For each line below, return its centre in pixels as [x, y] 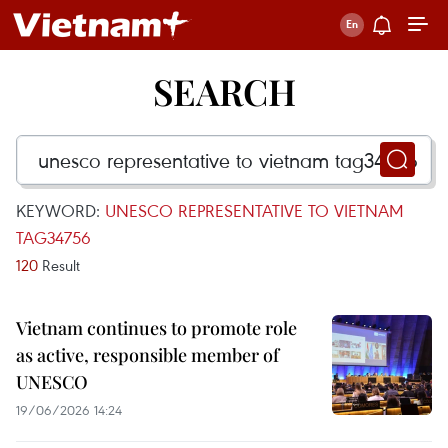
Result [59, 265]
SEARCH [224, 91]
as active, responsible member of [147, 355]
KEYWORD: [60, 210]
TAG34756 [53, 237]
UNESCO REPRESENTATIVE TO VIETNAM [254, 210]
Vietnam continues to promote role [156, 328]
